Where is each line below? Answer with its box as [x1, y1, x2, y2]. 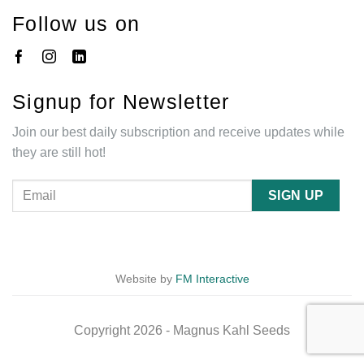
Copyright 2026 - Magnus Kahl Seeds [74, 323, 290, 337]
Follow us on [12, 12, 140, 36]
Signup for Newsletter [12, 90, 230, 114]
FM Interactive [175, 272, 249, 286]
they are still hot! [12, 145, 106, 160]
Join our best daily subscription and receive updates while [12, 125, 344, 140]
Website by [115, 272, 175, 286]
